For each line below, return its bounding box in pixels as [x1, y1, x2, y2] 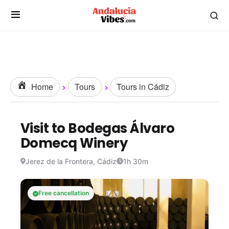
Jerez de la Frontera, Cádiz [26, 157, 117, 166]
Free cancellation [38, 189, 89, 197]
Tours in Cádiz [117, 81, 169, 93]
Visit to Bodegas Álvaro [20, 119, 175, 138]
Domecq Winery [20, 134, 128, 152]
